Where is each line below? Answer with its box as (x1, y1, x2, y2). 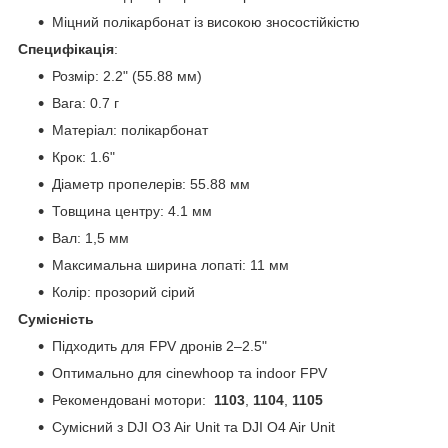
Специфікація (18, 40, 114, 57)
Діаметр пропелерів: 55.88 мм (52, 175, 250, 192)
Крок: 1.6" (52, 148, 115, 165)
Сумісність (18, 310, 94, 327)
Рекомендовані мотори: (52, 391, 214, 408)
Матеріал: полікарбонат (52, 121, 208, 138)
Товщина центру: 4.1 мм (52, 202, 212, 219)
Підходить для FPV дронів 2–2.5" (52, 337, 267, 354)
